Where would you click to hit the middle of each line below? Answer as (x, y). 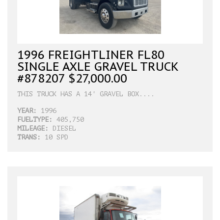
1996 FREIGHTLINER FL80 (91, 55)
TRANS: (29, 137)
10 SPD (55, 137)
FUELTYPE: (35, 120)
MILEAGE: (33, 129)
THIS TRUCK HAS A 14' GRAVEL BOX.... (86, 94)
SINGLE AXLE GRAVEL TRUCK (98, 67)
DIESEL (62, 129)
